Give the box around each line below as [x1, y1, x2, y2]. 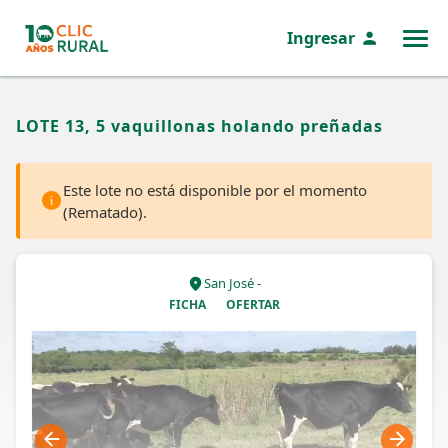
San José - [204, 274, 261, 292]
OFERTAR [225, 296, 280, 313]
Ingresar [287, 27, 355, 49]
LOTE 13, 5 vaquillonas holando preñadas [16, 115, 383, 137]
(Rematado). [63, 202, 147, 222]
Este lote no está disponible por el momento [63, 180, 367, 200]
